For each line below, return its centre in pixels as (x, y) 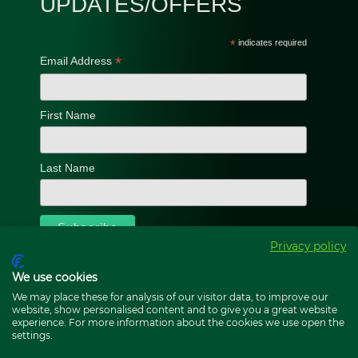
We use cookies (55, 277)
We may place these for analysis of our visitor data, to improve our (170, 297)
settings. (32, 335)
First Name (68, 115)
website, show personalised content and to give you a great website (175, 310)
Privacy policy (308, 246)
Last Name (68, 168)
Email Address (78, 60)
